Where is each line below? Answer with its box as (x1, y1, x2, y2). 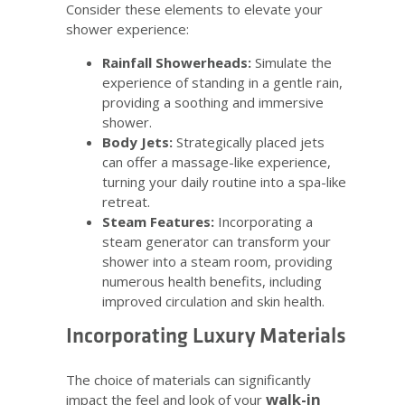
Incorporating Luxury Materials (66, 323, 346, 350)
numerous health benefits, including (102, 272, 322, 291)
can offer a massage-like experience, (102, 153, 331, 172)
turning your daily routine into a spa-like (102, 173, 346, 192)
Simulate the (251, 53, 332, 72)
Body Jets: (102, 133, 173, 152)
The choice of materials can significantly (66, 371, 311, 390)
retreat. (102, 193, 150, 212)
